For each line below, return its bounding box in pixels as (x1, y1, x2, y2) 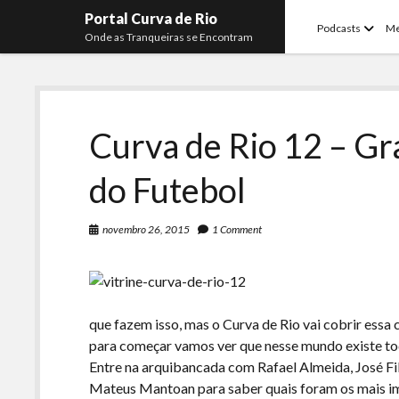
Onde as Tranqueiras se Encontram (85, 30, 254, 44)
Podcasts (317, 21, 362, 35)
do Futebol (89, 169, 247, 210)
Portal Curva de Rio (85, 10, 218, 27)
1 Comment (212, 223, 263, 236)
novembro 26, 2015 (102, 223, 191, 236)
